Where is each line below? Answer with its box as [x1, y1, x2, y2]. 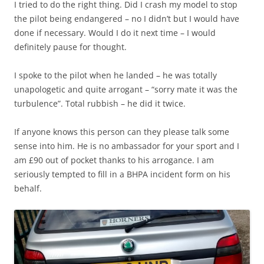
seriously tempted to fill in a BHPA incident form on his [14, 168, 230, 180]
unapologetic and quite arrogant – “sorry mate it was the [14, 83, 237, 95]
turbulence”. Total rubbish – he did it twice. [14, 97, 186, 109]
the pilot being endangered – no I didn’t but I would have [14, 12, 239, 24]
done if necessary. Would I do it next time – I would [14, 27, 216, 38]
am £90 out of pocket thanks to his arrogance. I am [14, 154, 214, 166]
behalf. [14, 182, 42, 194]
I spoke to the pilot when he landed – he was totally [14, 69, 217, 81]
